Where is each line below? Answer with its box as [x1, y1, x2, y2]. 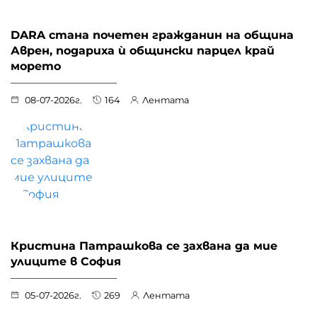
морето [11, 59, 61, 73]
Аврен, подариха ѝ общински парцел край [11, 43, 275, 57]
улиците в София [11, 254, 121, 268]
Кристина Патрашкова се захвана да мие [11, 238, 277, 253]
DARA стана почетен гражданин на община [11, 28, 294, 42]
